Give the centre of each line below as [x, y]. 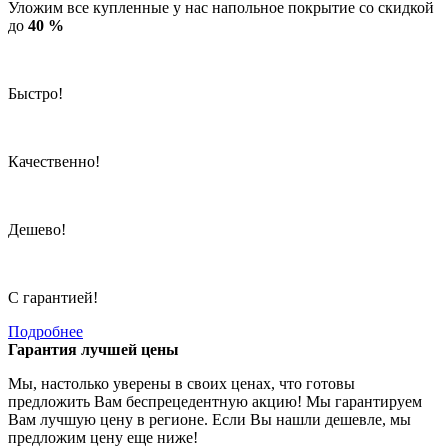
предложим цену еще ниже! [103, 437]
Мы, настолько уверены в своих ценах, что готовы [181, 383]
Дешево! [37, 229]
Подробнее [45, 331]
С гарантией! [53, 297]
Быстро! [35, 93]
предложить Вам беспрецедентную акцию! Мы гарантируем [215, 401]
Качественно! [54, 161]
